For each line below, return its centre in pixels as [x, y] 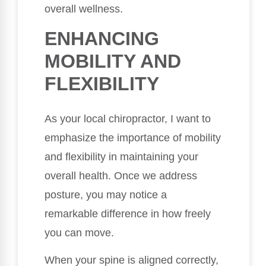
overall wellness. [84, 9]
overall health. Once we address [121, 175]
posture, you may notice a [106, 194]
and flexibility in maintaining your [121, 156]
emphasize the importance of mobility [133, 137]
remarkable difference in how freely [128, 213]
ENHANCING [102, 38]
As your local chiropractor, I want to [128, 118]
